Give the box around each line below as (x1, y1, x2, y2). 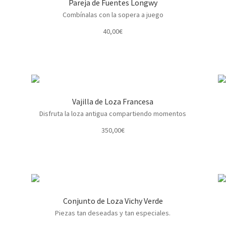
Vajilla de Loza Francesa (72, 96, 154, 107)
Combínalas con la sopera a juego (62, 10, 163, 19)
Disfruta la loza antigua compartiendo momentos (39, 109, 187, 119)
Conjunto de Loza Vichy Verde (63, 196, 163, 206)
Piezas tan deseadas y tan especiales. (55, 208, 171, 218)
